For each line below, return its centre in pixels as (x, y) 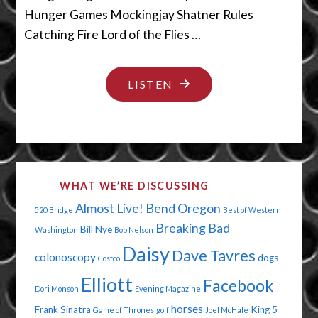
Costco (109, 258)
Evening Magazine (168, 289)
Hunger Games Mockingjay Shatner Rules (139, 14)
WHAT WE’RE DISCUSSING (135, 185)
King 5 (264, 310)
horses (187, 309)
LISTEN (150, 84)
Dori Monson (56, 289)
